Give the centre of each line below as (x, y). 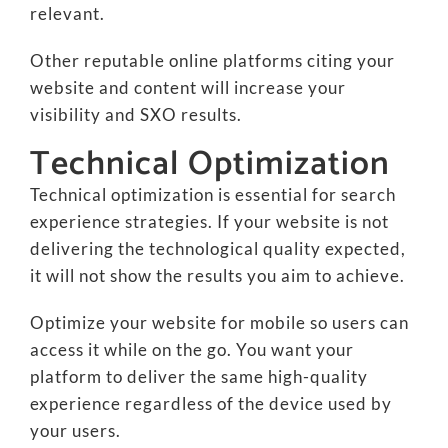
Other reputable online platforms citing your (212, 60)
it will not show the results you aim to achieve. (217, 275)
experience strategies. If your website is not (209, 221)
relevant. (67, 13)
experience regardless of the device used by (210, 403)
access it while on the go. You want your (191, 349)
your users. (75, 430)
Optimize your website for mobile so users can (219, 322)
